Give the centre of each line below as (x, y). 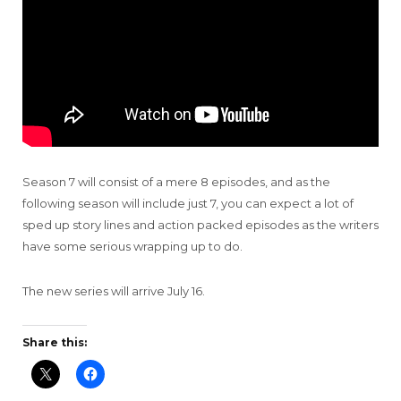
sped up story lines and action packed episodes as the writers (200, 224)
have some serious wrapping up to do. (132, 246)
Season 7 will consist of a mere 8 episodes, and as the (176, 181)
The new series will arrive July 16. (114, 290)
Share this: (55, 342)
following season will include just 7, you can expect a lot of (188, 203)
